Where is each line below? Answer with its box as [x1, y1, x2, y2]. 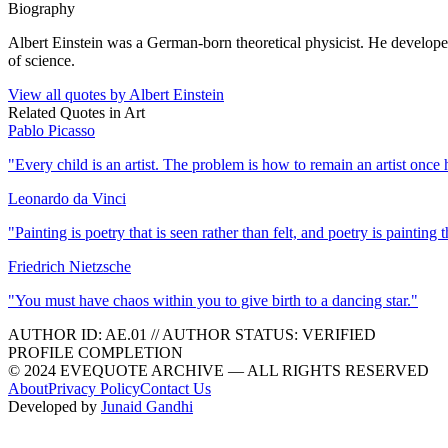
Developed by [8, 397, 101, 415]
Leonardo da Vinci [8, 189, 126, 207]
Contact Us [140, 379, 211, 397]
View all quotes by [8, 85, 129, 103]
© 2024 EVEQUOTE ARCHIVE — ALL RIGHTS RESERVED [8, 361, 429, 379]
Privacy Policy [48, 379, 140, 397]
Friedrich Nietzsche [8, 257, 131, 275]
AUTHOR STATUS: [159, 325, 302, 343]
